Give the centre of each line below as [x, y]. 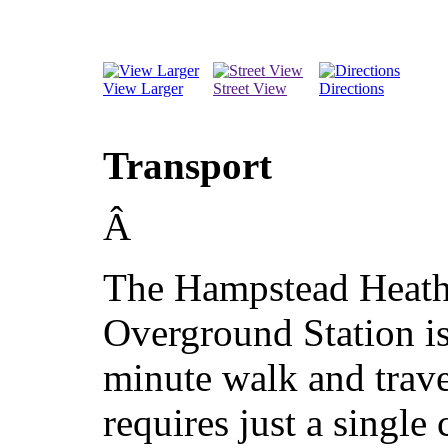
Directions [351, 88]
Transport [187, 165]
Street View [250, 88]
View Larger [143, 88]
